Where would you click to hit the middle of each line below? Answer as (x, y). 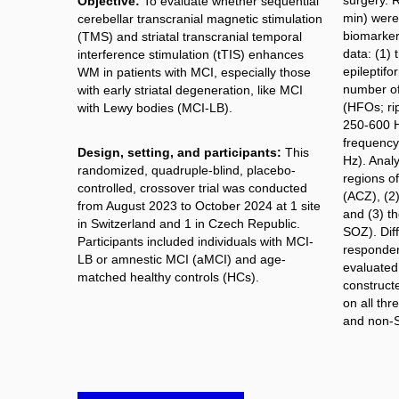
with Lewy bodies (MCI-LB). (155, 108)
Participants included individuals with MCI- (195, 241)
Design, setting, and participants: (179, 152)
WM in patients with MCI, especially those (194, 73)
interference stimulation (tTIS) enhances (191, 55)
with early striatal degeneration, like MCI (190, 90)
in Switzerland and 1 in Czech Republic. (189, 223)
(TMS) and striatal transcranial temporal (190, 37)
